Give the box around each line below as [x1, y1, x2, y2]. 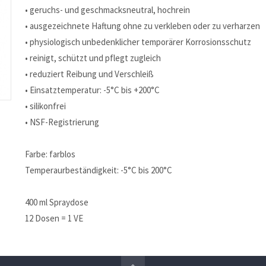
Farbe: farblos [25, 148, 76, 160]
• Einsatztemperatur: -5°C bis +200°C [25, 84, 160, 96]
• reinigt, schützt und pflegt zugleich [25, 52, 161, 64]
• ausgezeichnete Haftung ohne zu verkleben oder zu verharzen [25, 20, 261, 31]
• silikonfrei [25, 100, 66, 112]
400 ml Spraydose [25, 197, 89, 208]
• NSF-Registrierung [25, 116, 100, 128]
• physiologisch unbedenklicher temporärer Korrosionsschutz [25, 36, 252, 47]
